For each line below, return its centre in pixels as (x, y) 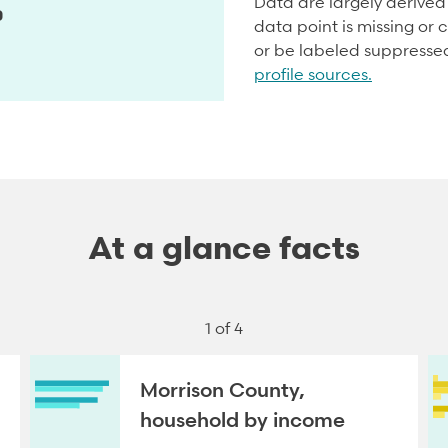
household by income (242, 420)
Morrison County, (222, 390)
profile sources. (313, 74)
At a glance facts (224, 247)
